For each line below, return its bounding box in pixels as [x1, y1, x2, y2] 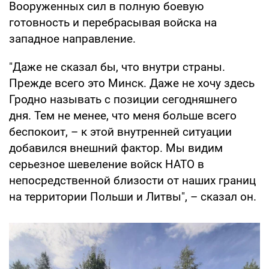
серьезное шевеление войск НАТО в [9, 157, 204, 171]
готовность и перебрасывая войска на [9, 15, 217, 29]
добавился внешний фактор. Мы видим [9, 141, 223, 155]
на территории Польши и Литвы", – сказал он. [9, 189, 256, 204]
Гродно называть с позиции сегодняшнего [9, 92, 237, 106]
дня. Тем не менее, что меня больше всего [9, 108, 237, 122]
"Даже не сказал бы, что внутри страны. [9, 59, 225, 74]
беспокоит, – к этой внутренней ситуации [9, 124, 232, 139]
